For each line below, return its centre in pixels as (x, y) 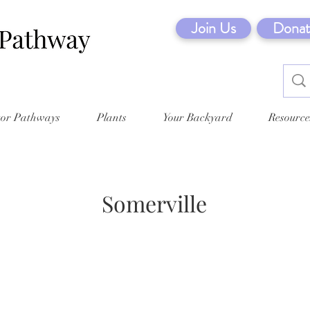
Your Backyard (198, 117)
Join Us (213, 28)
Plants (111, 117)
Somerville (154, 203)
